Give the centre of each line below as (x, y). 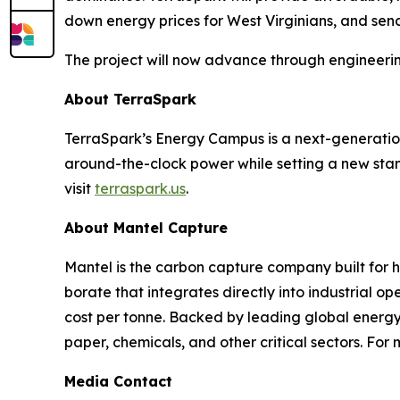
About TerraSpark (130, 100)
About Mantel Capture (146, 228)
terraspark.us (140, 189)
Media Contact (118, 382)
